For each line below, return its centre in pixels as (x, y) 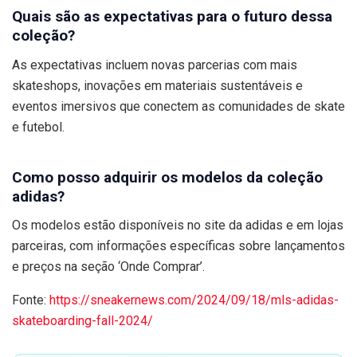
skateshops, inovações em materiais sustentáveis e (157, 85)
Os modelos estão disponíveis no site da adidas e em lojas (178, 226)
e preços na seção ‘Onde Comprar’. (108, 267)
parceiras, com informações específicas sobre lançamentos (178, 246)
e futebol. (38, 127)
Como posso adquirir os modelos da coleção (167, 177)
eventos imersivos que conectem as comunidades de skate (178, 106)
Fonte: (31, 300)
